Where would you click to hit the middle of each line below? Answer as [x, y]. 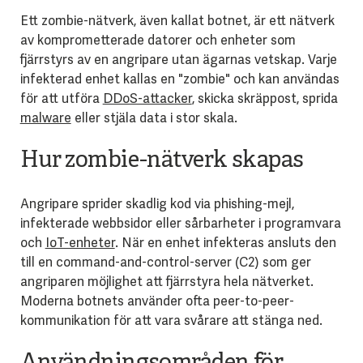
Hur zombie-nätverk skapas [162, 160]
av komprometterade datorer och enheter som [158, 40]
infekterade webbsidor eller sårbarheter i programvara [180, 223]
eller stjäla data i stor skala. [154, 117]
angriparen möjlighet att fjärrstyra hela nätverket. [167, 281]
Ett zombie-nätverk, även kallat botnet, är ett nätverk [177, 20]
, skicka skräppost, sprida [265, 98]
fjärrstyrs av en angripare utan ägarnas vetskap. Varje [178, 59]
